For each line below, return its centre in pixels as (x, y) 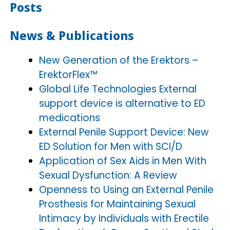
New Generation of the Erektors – (119, 60)
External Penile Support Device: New (124, 132)
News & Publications (72, 35)
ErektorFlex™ (68, 74)
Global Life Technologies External (118, 89)
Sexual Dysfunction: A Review (108, 175)
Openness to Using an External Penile (126, 189)
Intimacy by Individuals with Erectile (124, 218)
